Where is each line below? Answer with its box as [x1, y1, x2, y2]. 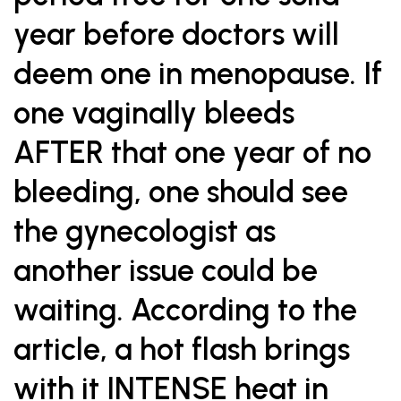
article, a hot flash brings [13, 331, 350, 368]
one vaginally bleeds [13, 95, 294, 132]
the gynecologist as [13, 213, 276, 250]
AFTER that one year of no [13, 134, 371, 171]
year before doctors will [13, 16, 339, 53]
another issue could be [13, 252, 318, 289]
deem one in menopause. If [13, 55, 382, 92]
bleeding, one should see [13, 174, 348, 210]
